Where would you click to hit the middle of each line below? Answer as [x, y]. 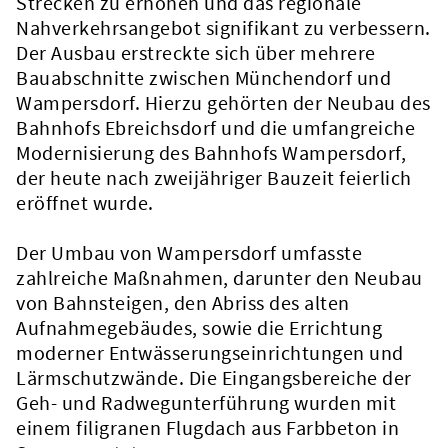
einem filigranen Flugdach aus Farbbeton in [207, 427]
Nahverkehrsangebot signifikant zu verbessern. [223, 27]
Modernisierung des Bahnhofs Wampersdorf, [211, 152]
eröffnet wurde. [85, 202]
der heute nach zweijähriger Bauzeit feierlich [214, 177]
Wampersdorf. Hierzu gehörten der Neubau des [223, 102]
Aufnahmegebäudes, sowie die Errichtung [199, 327]
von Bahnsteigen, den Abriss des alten [183, 302]
